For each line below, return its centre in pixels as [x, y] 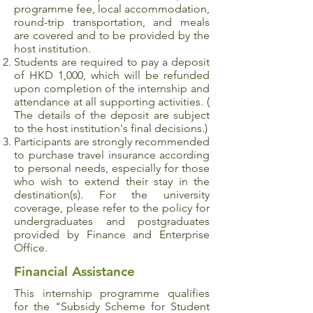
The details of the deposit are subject [112, 115]
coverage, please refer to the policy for [112, 208]
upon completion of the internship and [112, 88]
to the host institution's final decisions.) [111, 128]
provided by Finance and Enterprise [112, 234]
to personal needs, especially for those [112, 168]
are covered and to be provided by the [112, 35]
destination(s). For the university [112, 195]
